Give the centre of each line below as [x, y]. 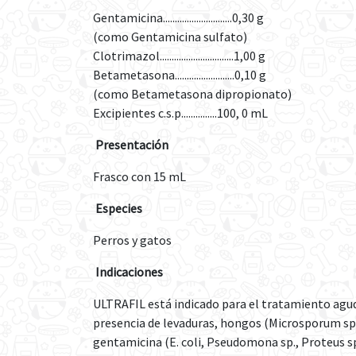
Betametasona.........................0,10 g [180, 75]
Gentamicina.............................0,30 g [178, 17]
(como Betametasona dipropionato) [192, 94]
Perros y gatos [132, 240]
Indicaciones [129, 272]
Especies [119, 208]
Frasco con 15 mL [139, 176]
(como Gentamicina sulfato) [170, 37]
